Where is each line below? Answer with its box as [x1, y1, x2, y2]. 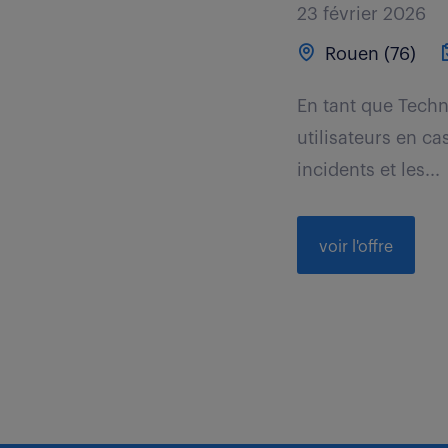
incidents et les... [297, 161, 441, 179]
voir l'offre [319, 239, 394, 255]
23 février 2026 [297, 5, 427, 23]
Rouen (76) [320, 45, 417, 63]
